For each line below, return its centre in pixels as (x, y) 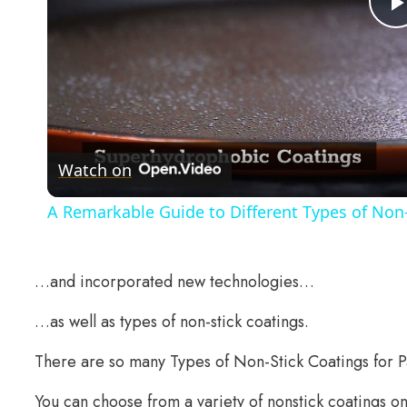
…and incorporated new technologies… (174, 282)
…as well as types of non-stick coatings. (172, 322)
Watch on (95, 170)
